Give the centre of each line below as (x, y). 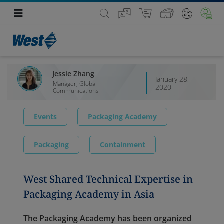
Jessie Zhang (73, 74)
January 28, (172, 79)
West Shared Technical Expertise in (108, 179)
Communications (76, 91)
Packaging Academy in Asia (89, 194)
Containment (123, 145)
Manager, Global (75, 84)
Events (45, 117)
